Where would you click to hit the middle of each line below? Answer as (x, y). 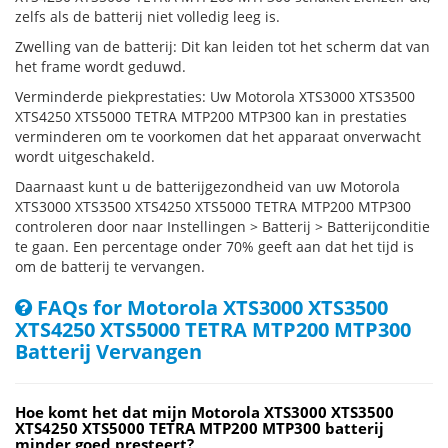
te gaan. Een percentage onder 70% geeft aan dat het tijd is (214, 246)
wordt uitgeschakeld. (85, 156)
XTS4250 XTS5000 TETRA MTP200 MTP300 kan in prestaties (211, 116)
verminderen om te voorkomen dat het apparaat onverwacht (218, 136)
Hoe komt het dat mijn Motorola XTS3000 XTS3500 (204, 412)
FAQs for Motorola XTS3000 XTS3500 (210, 307)
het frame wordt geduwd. (100, 66)
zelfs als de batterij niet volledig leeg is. (147, 16)
